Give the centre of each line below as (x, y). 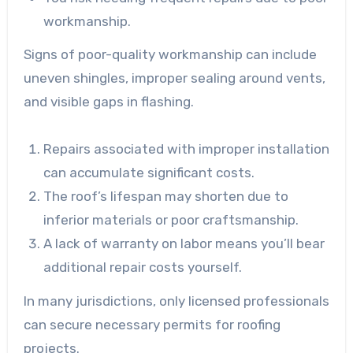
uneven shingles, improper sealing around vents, (174, 78)
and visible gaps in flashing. (108, 102)
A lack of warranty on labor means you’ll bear (184, 244)
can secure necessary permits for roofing (152, 325)
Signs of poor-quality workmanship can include (170, 55)
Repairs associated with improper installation (187, 149)
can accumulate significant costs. (149, 173)
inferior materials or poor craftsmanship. (171, 220)
